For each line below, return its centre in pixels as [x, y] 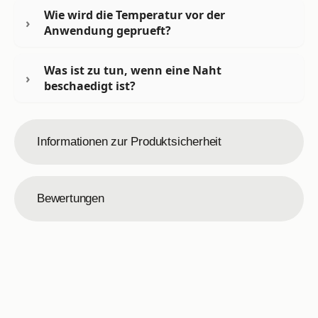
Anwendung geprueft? [107, 31]
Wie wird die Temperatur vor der [134, 15]
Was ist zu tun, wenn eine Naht [132, 70]
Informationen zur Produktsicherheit [129, 141]
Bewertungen [71, 198]
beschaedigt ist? [89, 86]
